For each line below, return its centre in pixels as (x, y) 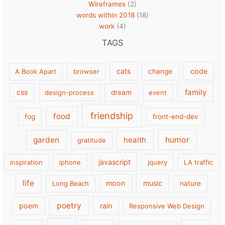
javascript (114, 162)
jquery (157, 162)
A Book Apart (36, 72)
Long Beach (70, 184)
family (195, 92)
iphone (70, 162)
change (160, 72)
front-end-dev (175, 117)
